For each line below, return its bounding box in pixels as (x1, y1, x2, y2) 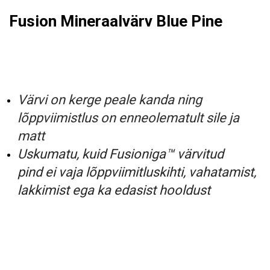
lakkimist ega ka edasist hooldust (17, 182, 210, 198)
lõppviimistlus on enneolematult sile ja (17, 110, 239, 125)
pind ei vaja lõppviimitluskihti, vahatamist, (17, 164, 256, 180)
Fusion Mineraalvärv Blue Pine (9, 11, 222, 30)
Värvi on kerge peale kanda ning (17, 92, 202, 107)
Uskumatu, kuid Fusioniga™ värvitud (17, 146, 224, 162)
